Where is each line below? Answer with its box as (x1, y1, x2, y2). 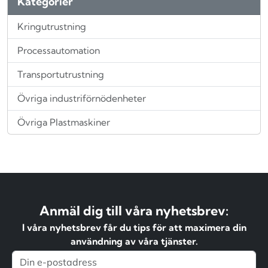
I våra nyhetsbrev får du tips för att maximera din (22, 221, 246, 234)
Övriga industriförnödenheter (17, 92, 146, 105)
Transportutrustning (17, 68, 104, 81)
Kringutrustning (17, 20, 86, 33)
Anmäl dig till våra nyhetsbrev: (39, 203, 229, 220)
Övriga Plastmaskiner (17, 116, 110, 129)
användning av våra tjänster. (70, 235, 198, 248)
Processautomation (17, 44, 100, 57)
